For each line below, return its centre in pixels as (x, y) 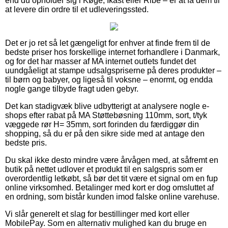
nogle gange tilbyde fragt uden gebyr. (72, 89)
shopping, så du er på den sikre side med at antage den (105, 133)
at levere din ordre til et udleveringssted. (77, 9)
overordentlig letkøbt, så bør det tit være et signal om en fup (111, 178)
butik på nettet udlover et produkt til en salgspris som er (104, 169)
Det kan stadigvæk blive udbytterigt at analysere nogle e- (107, 106)
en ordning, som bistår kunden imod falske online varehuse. (112, 196)
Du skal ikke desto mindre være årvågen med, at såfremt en (112, 160)
